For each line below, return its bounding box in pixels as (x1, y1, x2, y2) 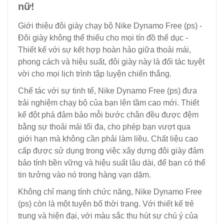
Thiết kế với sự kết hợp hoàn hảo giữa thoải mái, (18, 45, 191, 54)
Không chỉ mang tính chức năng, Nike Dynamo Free (18, 187, 202, 196)
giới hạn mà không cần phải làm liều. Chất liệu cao (18, 134, 198, 143)
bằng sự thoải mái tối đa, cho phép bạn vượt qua (18, 122, 190, 131)
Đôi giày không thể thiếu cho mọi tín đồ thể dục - (18, 33, 188, 42)
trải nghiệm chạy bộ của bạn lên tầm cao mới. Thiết (18, 98, 199, 107)
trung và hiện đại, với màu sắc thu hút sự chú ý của (18, 211, 198, 220)
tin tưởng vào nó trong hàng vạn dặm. (18, 170, 151, 179)
